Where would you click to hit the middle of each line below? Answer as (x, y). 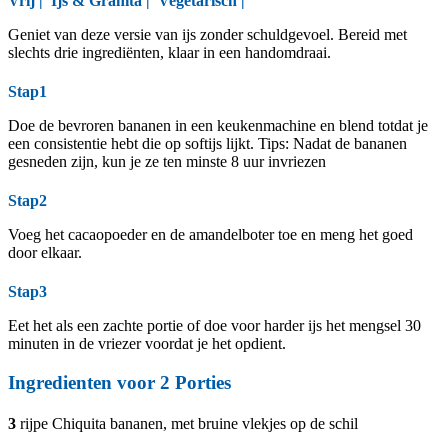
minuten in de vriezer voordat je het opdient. (147, 344)
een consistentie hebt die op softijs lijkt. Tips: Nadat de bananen (207, 143)
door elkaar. (45, 253)
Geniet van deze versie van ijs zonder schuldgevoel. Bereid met (207, 34)
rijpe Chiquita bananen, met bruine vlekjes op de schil (189, 424)
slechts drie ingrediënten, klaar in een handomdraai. (169, 52)
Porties (200, 383)
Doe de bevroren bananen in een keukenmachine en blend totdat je (218, 125)
